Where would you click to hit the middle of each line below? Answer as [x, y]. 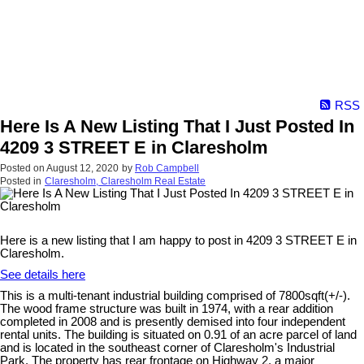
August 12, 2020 [82, 169]
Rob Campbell [167, 169]
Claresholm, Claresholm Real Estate [125, 182]
